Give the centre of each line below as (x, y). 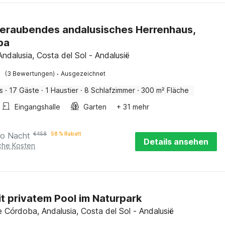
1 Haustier (62, 90)
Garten (95, 107)
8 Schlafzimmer (110, 90)
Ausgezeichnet (83, 74)
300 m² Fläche (165, 90)
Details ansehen (176, 142)
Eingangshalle (38, 107)
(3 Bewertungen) (30, 74)
